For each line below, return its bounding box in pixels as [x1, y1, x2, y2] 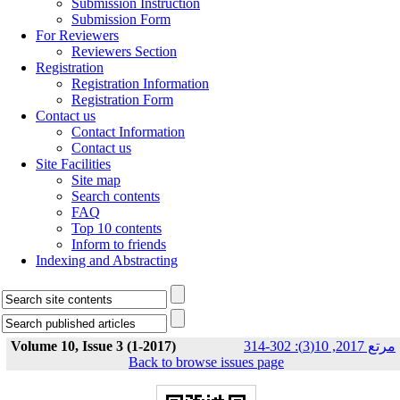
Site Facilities [36, 156, 111, 171]
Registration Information [71, 76, 209, 91]
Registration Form [71, 92, 173, 107]
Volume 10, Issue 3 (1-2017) [11, 338, 176, 354]
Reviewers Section [71, 44, 177, 59]
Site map [71, 172, 121, 187]
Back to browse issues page [129, 354, 284, 370]
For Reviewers [36, 28, 119, 43]
